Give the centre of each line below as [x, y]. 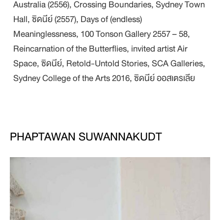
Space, [27, 63]
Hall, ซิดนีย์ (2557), [47, 19]
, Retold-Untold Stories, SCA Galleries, [134, 63]
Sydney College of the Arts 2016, [74, 78]
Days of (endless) [111, 19]
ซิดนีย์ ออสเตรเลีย [165, 78]
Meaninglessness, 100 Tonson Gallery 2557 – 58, [102, 34]
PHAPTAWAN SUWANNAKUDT [86, 137]
